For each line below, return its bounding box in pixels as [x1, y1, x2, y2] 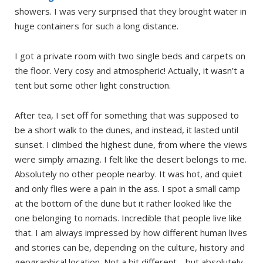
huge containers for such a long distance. [15, 20, 178, 32]
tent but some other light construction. [15, 79, 171, 92]
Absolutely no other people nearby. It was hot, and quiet [15, 168, 242, 180]
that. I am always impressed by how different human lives [15, 227, 247, 239]
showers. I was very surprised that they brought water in [15, 5, 247, 18]
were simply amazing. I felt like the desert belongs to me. [15, 153, 247, 166]
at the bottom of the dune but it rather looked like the [15, 197, 232, 210]
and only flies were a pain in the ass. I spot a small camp [15, 183, 240, 195]
